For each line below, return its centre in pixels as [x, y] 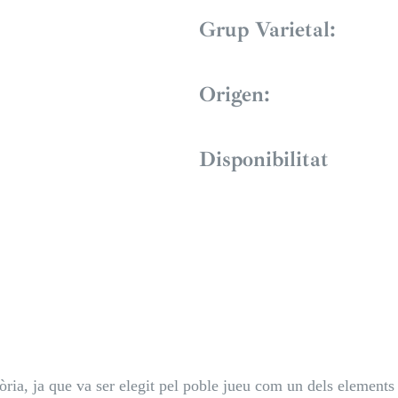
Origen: [235, 95]
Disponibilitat [264, 159]
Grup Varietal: [267, 30]
